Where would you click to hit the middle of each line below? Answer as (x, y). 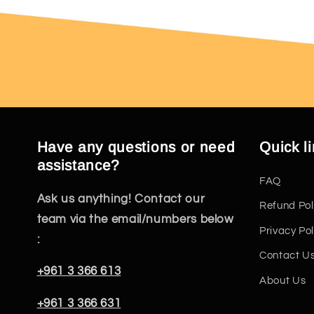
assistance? (78, 165)
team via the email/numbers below (135, 219)
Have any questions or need (136, 146)
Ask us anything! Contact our (121, 199)
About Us (283, 280)
